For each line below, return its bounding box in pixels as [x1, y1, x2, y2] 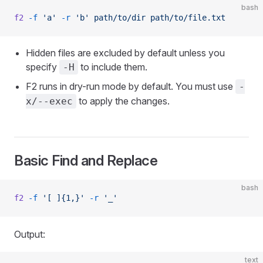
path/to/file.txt [146, 13, 225, 22]
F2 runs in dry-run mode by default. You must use [26, 80, 235, 92]
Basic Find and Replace [14, 152, 158, 169]
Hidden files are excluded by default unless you [26, 47, 225, 59]
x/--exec [26, 96, 73, 107]
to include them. [78, 61, 147, 73]
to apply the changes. [76, 95, 170, 107]
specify [26, 61, 59, 73]
